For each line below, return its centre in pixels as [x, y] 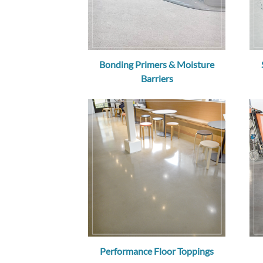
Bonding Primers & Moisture [157, 65]
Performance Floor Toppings [157, 251]
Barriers [157, 79]
